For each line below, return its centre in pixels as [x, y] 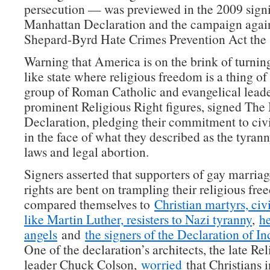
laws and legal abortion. [86, 152]
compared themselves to [89, 204]
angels [41, 234]
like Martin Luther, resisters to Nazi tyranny [138, 219]
